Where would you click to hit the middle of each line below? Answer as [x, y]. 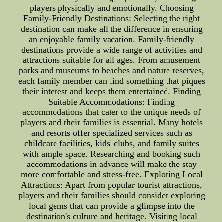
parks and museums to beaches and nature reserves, [112, 70]
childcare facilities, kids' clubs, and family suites [111, 143]
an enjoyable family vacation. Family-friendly [112, 39]
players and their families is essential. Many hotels [112, 122]
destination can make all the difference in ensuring [111, 29]
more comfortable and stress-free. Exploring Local [111, 174]
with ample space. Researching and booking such [112, 154]
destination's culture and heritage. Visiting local [111, 216]
